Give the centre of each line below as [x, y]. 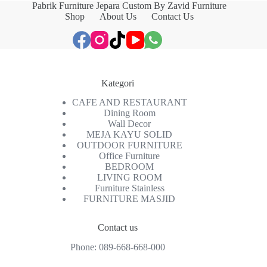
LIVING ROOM [129, 178]
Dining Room [129, 113]
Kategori [117, 83]
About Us [118, 16]
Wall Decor [130, 124]
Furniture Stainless [129, 188]
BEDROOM [130, 167]
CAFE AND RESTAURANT [129, 103]
